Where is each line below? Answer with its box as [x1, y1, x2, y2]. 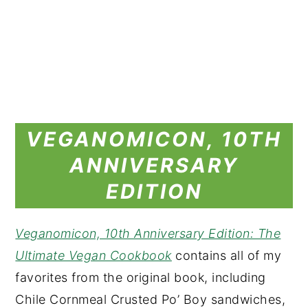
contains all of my [171, 248, 282, 263]
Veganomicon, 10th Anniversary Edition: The [15, 226, 281, 241]
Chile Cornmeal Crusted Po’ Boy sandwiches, [15, 292, 286, 307]
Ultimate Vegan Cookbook [15, 248, 172, 263]
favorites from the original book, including [15, 270, 266, 285]
